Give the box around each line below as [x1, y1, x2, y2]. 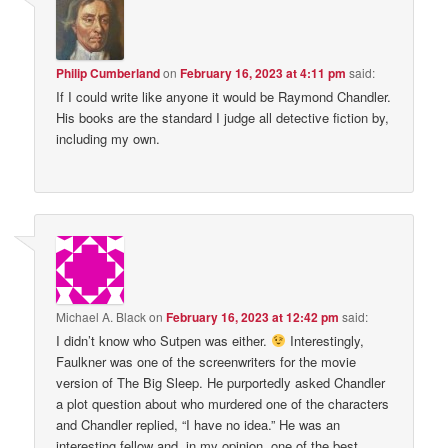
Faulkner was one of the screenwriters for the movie [56, 351, 357, 371]
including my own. [56, 129, 161, 149]
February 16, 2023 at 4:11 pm [180, 64, 347, 83]
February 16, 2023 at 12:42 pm [166, 307, 340, 326]
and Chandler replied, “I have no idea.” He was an [56, 414, 341, 434]
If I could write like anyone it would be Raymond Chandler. [56, 87, 392, 107]
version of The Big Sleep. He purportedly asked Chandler [56, 372, 386, 392]
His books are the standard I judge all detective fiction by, [56, 108, 390, 128]
